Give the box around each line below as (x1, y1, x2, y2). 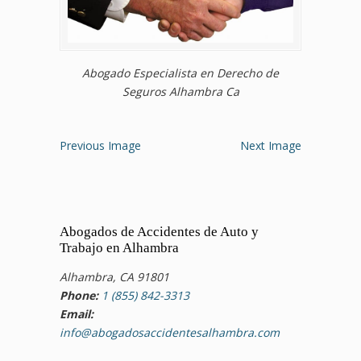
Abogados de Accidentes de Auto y (60, 224, 259, 240)
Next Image (240, 138, 301, 154)
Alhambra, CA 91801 (60, 269, 169, 285)
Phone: (60, 288, 98, 304)
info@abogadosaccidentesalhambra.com (60, 325, 280, 341)
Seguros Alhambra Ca (122, 84, 239, 100)
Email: (60, 306, 93, 322)
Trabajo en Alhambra (60, 240, 179, 256)
